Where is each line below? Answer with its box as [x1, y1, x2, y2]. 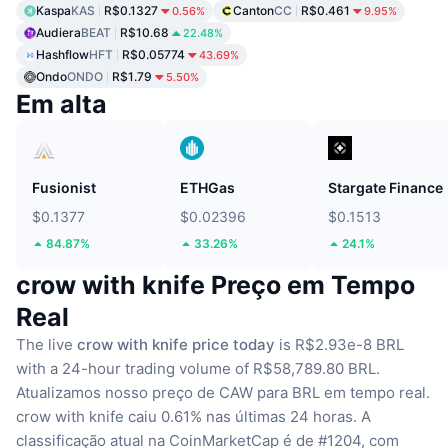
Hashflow [36, 46, 89, 62]
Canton [233, 2, 274, 18]
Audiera [36, 24, 81, 40]
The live [16, 334, 77, 354]
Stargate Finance [328, 178, 443, 196]
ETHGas [180, 178, 235, 196]
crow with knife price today [77, 334, 275, 354]
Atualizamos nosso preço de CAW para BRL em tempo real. [16, 382, 430, 402]
